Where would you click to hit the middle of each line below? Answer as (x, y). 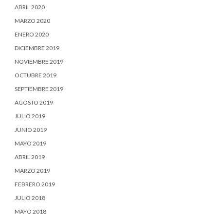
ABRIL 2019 (30, 157)
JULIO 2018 (30, 198)
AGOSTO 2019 (34, 103)
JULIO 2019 (30, 116)
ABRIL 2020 (30, 7)
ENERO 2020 (32, 35)
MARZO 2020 (32, 21)
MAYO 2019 (30, 144)
